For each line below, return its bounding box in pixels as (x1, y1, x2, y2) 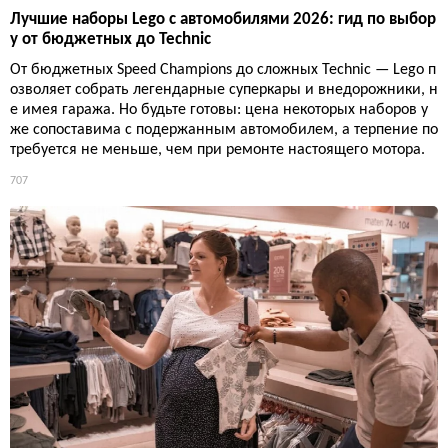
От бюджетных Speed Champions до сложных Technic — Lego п (10, 61, 436, 78)
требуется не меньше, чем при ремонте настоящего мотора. (10, 141, 425, 158)
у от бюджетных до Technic (10, 30, 211, 48)
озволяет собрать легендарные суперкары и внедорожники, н (10, 81, 438, 98)
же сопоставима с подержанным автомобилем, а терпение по (10, 121, 438, 138)
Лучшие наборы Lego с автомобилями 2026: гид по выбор (10, 10, 436, 28)
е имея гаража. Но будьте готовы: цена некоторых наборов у (10, 101, 428, 118)
